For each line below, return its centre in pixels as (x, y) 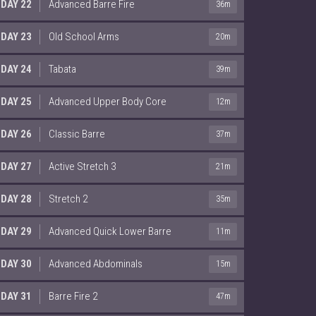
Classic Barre (77, 134)
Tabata (62, 69)
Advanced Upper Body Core (108, 101)
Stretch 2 (68, 199)
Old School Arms (84, 36)
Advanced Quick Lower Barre (110, 231)
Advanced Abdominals (96, 263)
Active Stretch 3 (82, 166)
